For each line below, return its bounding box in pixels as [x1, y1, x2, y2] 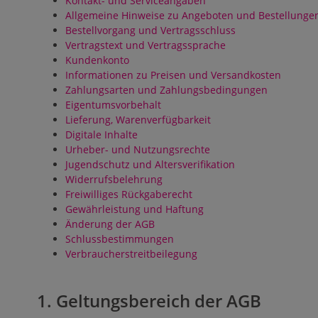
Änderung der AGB [65, 216, 155, 231]
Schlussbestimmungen [65, 231, 174, 246]
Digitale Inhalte [65, 127, 138, 141]
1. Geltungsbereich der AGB [37, 288, 261, 312]
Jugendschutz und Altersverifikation [65, 157, 235, 171]
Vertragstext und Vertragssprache [65, 38, 226, 52]
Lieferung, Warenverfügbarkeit [65, 112, 211, 126]
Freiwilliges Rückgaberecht [65, 187, 192, 201]
